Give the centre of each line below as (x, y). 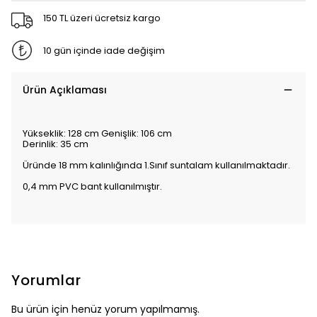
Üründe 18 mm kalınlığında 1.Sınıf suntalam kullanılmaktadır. (156, 165)
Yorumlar (46, 280)
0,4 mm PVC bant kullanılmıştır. (92, 186)
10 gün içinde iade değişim (104, 50)
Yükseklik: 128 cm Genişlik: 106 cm (97, 133)
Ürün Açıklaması (65, 90)
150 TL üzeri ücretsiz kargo (102, 18)
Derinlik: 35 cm (56, 144)
